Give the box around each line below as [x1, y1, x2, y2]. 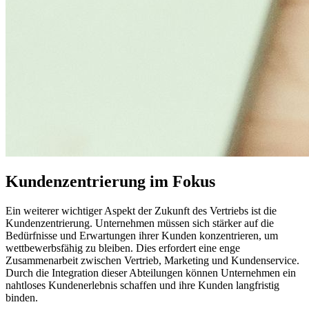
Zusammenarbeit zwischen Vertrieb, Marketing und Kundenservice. [6, 255, 299, 267]
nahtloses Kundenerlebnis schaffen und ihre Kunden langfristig [6, 279, 279, 292]
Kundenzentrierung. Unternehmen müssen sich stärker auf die [6, 217, 274, 230]
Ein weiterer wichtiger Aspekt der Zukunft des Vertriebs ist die [6, 205, 277, 217]
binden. [6, 292, 38, 304]
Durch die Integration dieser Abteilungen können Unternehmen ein [6, 267, 296, 279]
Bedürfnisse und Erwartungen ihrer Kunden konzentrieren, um [6, 230, 278, 242]
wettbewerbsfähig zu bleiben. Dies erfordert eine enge [6, 242, 240, 255]
